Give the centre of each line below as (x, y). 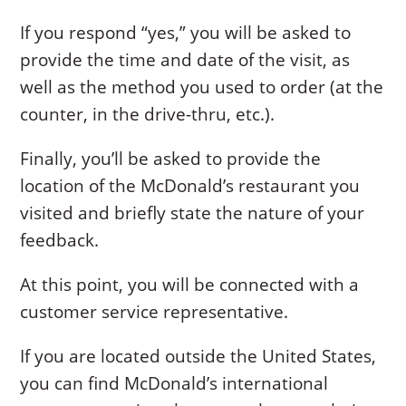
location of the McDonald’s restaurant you (190, 185)
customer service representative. (155, 311)
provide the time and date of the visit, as (185, 59)
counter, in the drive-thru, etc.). (148, 114)
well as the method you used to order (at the (202, 87)
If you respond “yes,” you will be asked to (186, 32)
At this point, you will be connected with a (190, 284)
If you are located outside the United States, (198, 356)
